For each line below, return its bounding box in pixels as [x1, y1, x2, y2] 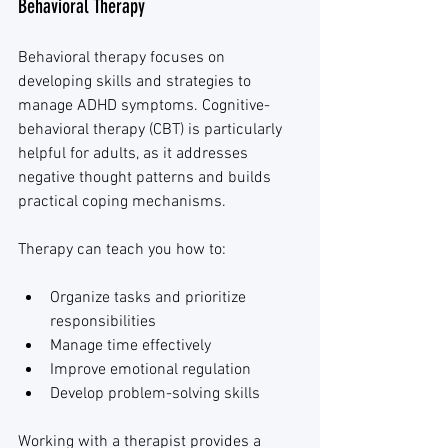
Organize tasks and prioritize [50, 288, 250, 308]
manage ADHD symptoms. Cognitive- [18, 96, 270, 116]
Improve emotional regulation [50, 360, 251, 380]
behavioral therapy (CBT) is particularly [18, 120, 286, 140]
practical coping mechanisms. [18, 192, 226, 212]
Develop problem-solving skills [50, 384, 260, 404]
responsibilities [50, 312, 156, 332]
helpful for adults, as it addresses [18, 144, 252, 164]
